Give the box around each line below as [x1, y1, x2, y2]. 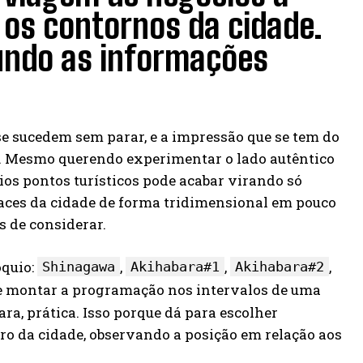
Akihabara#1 [130, 258, 220, 275]
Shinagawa [42, 258, 115, 275]
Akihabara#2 [235, 258, 324, 275]
